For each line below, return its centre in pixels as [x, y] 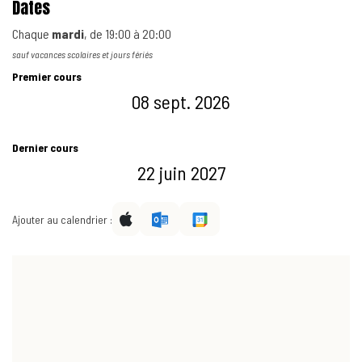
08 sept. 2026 [181, 101]
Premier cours [47, 76]
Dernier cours [45, 147]
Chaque [32, 34]
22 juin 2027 [181, 173]
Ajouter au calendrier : [62, 219]
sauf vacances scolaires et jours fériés [82, 54]
